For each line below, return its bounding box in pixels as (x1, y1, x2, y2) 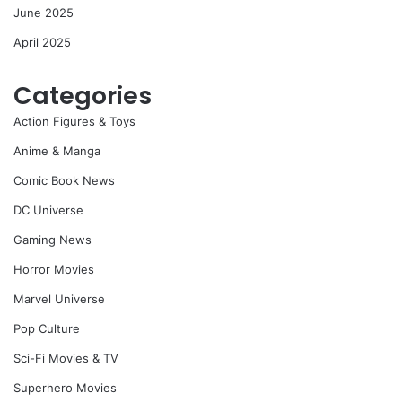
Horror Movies (13, 262, 94, 277)
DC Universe (13, 203, 83, 218)
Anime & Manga (13, 144, 100, 159)
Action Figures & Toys (13, 114, 135, 129)
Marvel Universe (13, 292, 105, 307)
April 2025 (13, 35, 71, 50)
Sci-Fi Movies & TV (13, 351, 118, 366)
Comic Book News (13, 173, 115, 188)
